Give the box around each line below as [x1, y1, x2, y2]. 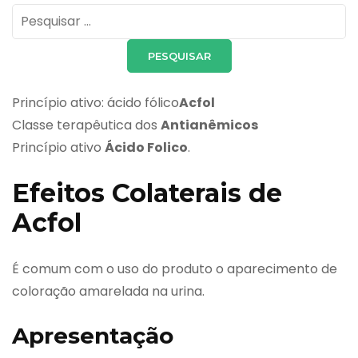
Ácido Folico [105, 137, 188, 157]
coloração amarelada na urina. [12, 282, 205, 301]
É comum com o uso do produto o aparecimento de [12, 260, 337, 279]
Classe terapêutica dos [12, 115, 161, 134]
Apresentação [12, 322, 173, 350]
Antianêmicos [161, 115, 258, 134]
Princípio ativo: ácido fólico [12, 93, 179, 112]
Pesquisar [11, 4, 71, 23]
